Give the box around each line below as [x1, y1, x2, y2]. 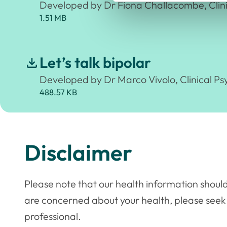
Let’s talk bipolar [39, 53, 151, 72]
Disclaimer [24, 138, 132, 167]
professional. [24, 210, 81, 223]
